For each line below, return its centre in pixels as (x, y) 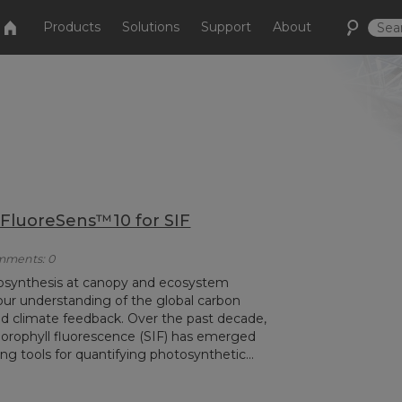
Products (72, 27)
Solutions (151, 27)
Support (227, 27)
